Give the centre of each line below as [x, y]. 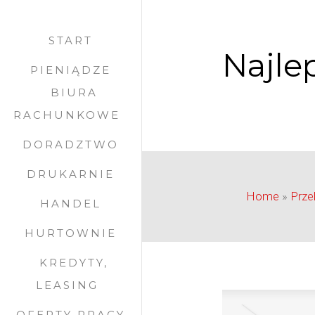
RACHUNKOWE [67, 115]
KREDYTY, [74, 263]
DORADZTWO [70, 144]
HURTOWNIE [70, 233]
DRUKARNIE [70, 174]
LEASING [67, 285]
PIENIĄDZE [70, 70]
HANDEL [70, 204]
